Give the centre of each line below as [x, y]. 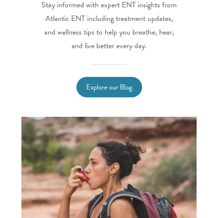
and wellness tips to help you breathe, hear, [109, 32]
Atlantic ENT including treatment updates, [109, 18]
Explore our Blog [109, 87]
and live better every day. [109, 45]
